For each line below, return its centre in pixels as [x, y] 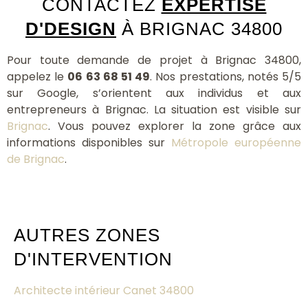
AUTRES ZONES [87, 235]
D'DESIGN [71, 29]
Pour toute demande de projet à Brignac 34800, [154, 60]
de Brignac [36, 159]
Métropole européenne [236, 143]
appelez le [37, 77]
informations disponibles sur [89, 143]
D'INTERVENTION [93, 260]
